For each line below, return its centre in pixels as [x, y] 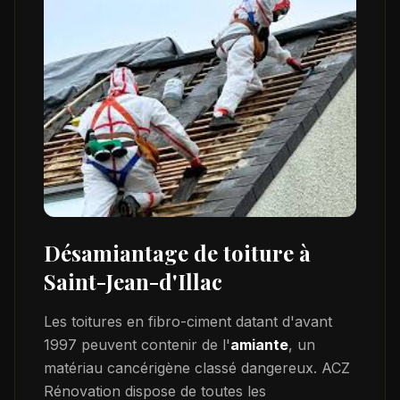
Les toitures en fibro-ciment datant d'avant [188, 321]
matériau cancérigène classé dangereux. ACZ [197, 367]
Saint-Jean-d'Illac [133, 281]
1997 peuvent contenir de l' [137, 344]
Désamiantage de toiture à [177, 252]
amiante [259, 344]
